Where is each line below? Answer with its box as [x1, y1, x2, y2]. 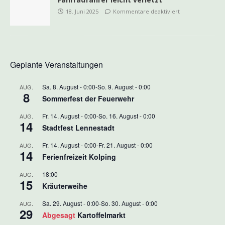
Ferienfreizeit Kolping [42, 152, 116, 162]
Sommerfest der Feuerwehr [42, 93, 134, 104]
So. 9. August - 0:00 [97, 82, 151, 91]
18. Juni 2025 [66, 8, 98, 16]
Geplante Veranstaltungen [10, 59, 103, 71]
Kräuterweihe [42, 181, 87, 191]
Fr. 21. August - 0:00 [98, 141, 153, 150]
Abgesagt [42, 210, 75, 220]
